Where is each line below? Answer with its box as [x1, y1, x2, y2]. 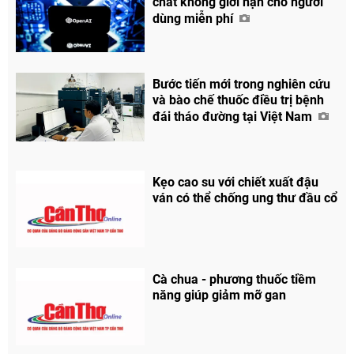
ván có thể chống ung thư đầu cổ [153, 190, 338, 205]
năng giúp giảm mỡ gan [153, 288, 287, 303]
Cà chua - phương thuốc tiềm [153, 272, 317, 288]
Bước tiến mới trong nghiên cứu [153, 76, 331, 92]
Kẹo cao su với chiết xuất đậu [153, 174, 319, 190]
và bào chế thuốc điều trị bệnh [153, 92, 325, 107]
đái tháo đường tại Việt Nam [153, 108, 316, 124]
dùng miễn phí [153, 10, 237, 26]
